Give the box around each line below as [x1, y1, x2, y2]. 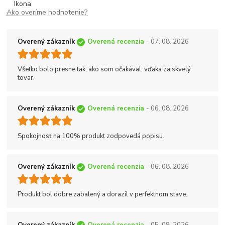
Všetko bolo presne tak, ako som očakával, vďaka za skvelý [18, 65, 191, 74]
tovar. [18, 73, 35, 83]
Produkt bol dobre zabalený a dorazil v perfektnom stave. [18, 190, 187, 199]
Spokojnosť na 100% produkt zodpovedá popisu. [18, 132, 164, 141]
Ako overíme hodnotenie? [7, 7, 88, 17]
